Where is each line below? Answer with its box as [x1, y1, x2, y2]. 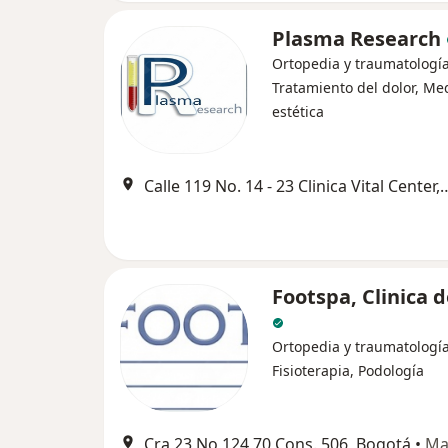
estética [272, 102, 324, 122]
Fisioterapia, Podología [272, 361, 424, 381]
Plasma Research [272, 25, 446, 53]
